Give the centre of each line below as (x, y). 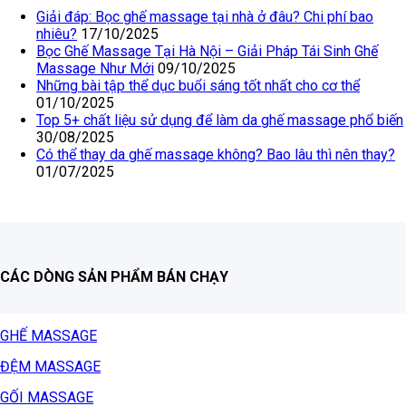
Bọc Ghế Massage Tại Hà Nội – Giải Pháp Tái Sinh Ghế (207, 51)
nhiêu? (57, 34)
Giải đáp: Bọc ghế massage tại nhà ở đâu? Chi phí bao (205, 16)
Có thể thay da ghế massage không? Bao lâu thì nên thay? (216, 154)
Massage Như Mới (95, 68)
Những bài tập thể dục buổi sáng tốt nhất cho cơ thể (198, 85)
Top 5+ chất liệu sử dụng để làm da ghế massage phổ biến (220, 120)
